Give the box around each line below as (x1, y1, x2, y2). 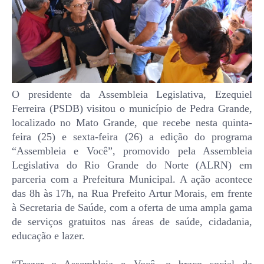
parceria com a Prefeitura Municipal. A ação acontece (12, 173, 252, 185)
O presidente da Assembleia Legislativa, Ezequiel (12, 88, 252, 100)
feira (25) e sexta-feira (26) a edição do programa (12, 130, 252, 143)
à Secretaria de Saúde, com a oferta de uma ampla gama (12, 201, 252, 213)
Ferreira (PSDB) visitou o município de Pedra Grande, (12, 102, 252, 114)
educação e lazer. (12, 229, 85, 242)
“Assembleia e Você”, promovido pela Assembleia (12, 144, 252, 157)
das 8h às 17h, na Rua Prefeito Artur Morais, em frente (12, 187, 252, 199)
